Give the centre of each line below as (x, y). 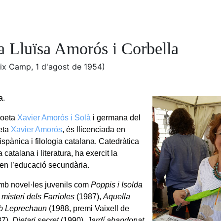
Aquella (117, 196)
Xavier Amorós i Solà (54, 117)
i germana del (116, 117)
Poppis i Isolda (117, 184)
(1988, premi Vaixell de (88, 208)
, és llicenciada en (94, 129)
